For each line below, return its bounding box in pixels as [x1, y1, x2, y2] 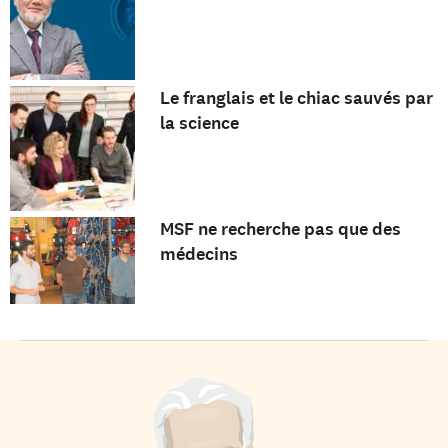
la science [159, 111, 239, 136]
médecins [159, 242, 238, 267]
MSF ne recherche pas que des [159, 217, 401, 242]
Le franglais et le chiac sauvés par [159, 86, 433, 111]
